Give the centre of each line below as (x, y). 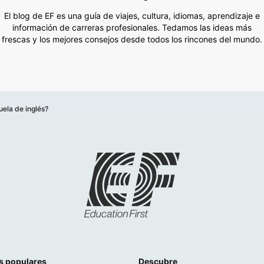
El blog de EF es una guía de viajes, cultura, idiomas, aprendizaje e (132, 16)
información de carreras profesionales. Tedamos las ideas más (132, 27)
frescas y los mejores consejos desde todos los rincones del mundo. (132, 39)
